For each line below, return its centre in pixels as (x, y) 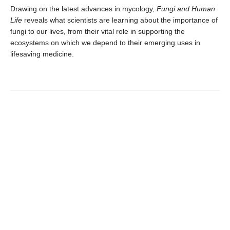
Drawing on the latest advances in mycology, (83, 8)
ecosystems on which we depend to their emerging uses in (105, 42)
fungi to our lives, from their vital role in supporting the (98, 31)
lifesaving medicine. (42, 54)
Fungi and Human (186, 8)
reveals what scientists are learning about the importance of (120, 20)
